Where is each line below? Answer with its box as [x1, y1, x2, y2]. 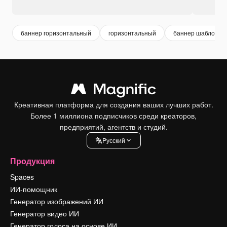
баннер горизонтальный [21, 28, 91, 37]
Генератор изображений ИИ [10, 196, 103, 206]
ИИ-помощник [10, 183, 57, 194]
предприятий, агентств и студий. [59, 121, 168, 132]
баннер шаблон [173, 28, 218, 37]
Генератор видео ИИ [10, 208, 79, 218]
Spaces [10, 171, 34, 182]
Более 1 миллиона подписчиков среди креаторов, [30, 110, 197, 121]
